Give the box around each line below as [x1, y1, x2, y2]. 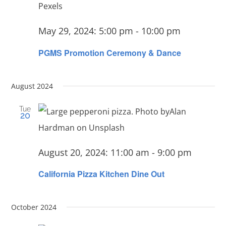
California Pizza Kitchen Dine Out [38, 167, 165, 180]
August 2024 [11, 81, 53, 91]
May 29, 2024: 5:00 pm [38, 25, 134, 37]
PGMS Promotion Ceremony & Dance [38, 46, 182, 59]
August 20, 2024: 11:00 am [38, 146, 150, 158]
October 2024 [11, 202, 57, 212]
